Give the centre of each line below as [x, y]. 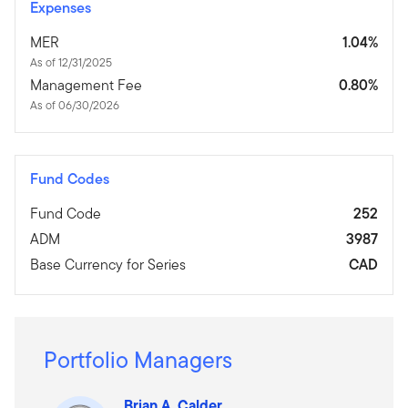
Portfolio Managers [138, 360]
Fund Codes [70, 179]
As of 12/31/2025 [71, 63]
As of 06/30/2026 [75, 106]
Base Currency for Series [108, 265]
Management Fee [86, 86]
